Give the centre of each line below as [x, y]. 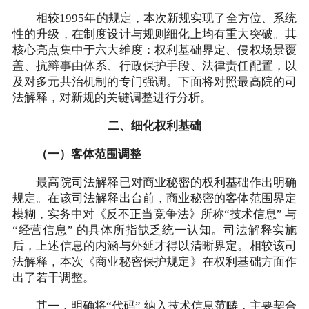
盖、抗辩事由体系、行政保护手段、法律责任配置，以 [154, 66]
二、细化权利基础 [154, 126]
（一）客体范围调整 [77, 154]
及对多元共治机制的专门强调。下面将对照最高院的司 [154, 82]
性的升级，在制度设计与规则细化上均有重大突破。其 [154, 34]
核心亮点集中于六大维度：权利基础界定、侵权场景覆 [154, 50]
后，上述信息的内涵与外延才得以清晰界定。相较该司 [154, 246]
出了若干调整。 [53, 278]
